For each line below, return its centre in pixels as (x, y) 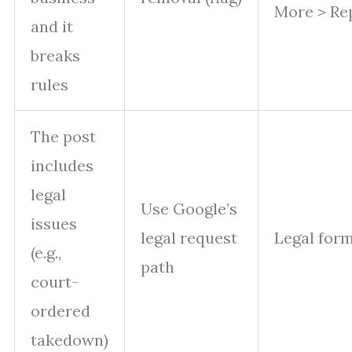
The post (63, 137)
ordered (60, 311)
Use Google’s (189, 209)
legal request (189, 238)
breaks (55, 56)
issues (54, 224)
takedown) (70, 340)
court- (55, 282)
